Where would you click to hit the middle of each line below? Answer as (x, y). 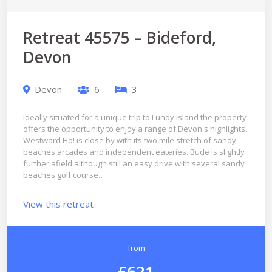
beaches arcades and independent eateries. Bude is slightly (134, 152)
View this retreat (58, 204)
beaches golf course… (64, 175)
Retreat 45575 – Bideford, (119, 37)
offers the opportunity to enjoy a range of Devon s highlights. (135, 129)
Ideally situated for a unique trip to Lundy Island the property (134, 117)
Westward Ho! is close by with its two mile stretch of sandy (129, 141)
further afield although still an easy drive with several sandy (134, 164)
